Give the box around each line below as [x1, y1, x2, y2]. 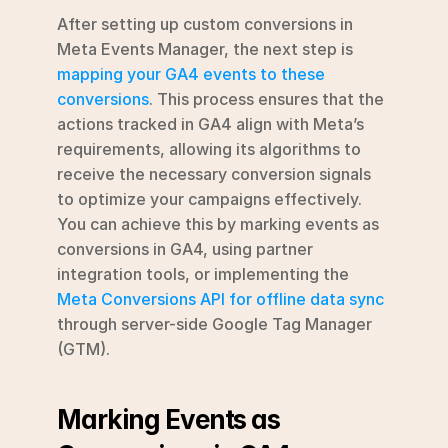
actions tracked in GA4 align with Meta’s [57, 113, 364, 134]
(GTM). [57, 338, 110, 359]
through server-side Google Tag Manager [57, 313, 372, 334]
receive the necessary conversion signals [57, 163, 371, 184]
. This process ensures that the [149, 88, 384, 109]
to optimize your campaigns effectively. [57, 188, 362, 209]
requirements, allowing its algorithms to [57, 138, 361, 159]
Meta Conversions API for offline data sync [57, 288, 384, 309]
